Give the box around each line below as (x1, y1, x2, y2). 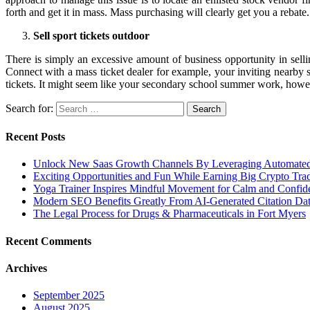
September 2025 (33, 289, 104, 302)
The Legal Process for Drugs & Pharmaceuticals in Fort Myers (33, 208, 306, 220)
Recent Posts (6, 131, 65, 143)
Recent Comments (6, 235, 91, 247)
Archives (6, 262, 47, 274)
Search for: (6, 102, 53, 114)
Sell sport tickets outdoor (33, 29, 149, 42)
